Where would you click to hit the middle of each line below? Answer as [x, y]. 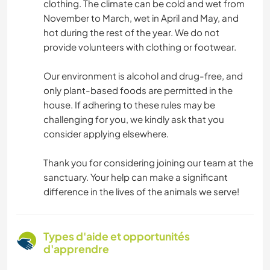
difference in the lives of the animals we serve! [141, 192]
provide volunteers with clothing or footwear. [140, 47]
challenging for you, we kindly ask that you [134, 119]
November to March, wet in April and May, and [141, 18]
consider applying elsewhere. [106, 134]
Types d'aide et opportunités [117, 237]
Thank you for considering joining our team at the [148, 163]
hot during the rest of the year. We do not [131, 33]
